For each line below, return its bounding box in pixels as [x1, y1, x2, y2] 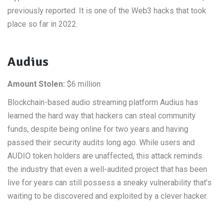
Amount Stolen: [7, 79, 65, 89]
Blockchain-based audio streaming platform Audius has [7, 98, 198, 107]
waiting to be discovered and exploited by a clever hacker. [7, 191, 208, 201]
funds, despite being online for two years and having [7, 124, 188, 134]
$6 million [65, 79, 101, 89]
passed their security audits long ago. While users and [7, 138, 195, 147]
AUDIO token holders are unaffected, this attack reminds [7, 151, 202, 161]
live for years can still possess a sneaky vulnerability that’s [7, 178, 212, 187]
